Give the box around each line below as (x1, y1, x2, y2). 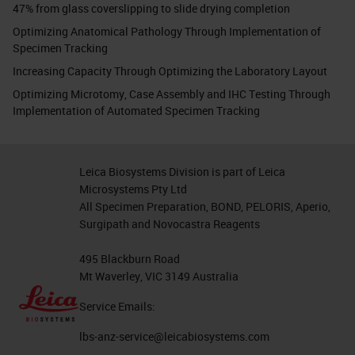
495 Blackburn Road (78, 250, 180, 266)
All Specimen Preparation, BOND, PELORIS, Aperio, (78, 198, 330, 214)
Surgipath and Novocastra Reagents (78, 216, 260, 231)
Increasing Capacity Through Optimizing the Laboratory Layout (13, 63, 327, 78)
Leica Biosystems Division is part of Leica (78, 163, 285, 179)
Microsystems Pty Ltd (78, 181, 187, 197)
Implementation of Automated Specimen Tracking (13, 102, 260, 118)
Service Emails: (78, 298, 155, 314)
